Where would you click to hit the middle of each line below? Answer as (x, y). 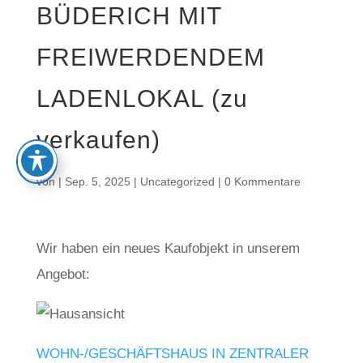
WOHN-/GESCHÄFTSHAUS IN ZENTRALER (172, 354)
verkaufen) (98, 140)
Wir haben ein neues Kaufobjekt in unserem (168, 248)
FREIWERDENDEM (150, 57)
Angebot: (63, 274)
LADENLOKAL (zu (142, 98)
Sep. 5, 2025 (97, 181)
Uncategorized (177, 181)
